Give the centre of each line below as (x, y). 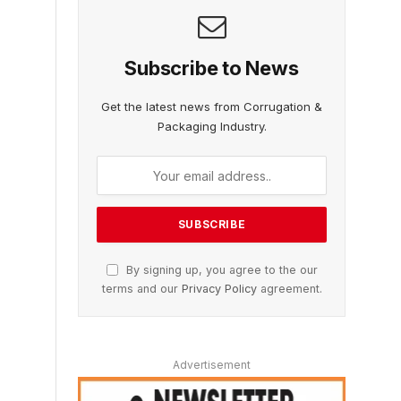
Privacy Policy (219, 289)
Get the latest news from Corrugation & (212, 107)
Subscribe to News (212, 68)
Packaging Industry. (212, 127)
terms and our (141, 289)
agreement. (289, 289)
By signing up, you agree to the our (220, 270)
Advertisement (212, 365)
